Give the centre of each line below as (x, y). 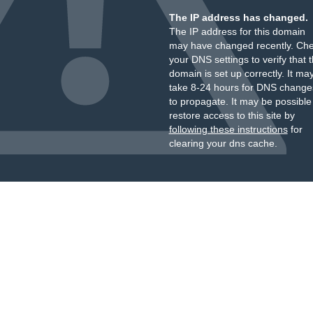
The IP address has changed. (238, 17)
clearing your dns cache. (223, 143)
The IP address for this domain (237, 31)
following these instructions (228, 129)
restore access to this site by (232, 115)
